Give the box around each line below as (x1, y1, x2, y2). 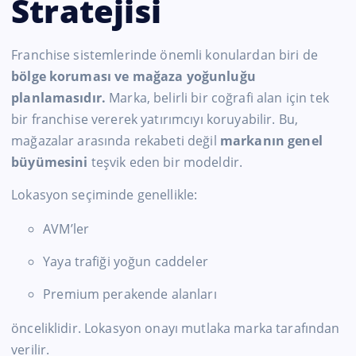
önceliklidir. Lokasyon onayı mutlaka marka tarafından (11, 319, 340, 338)
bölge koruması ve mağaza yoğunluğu (11, 68, 256, 86)
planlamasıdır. (11, 89, 106, 107)
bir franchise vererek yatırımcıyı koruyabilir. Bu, (11, 110, 299, 129)
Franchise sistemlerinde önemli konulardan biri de (11, 46, 318, 64)
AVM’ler (43, 220, 90, 238)
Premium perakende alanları (43, 285, 217, 304)
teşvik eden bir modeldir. (87, 153, 243, 172)
